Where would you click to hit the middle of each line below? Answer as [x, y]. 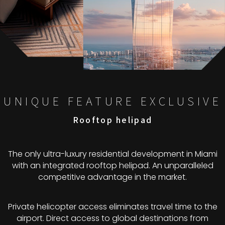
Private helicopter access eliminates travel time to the [113, 207]
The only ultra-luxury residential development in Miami [113, 154]
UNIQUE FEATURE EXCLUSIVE [113, 101]
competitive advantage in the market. [113, 177]
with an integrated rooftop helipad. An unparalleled [113, 166]
